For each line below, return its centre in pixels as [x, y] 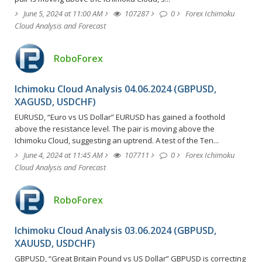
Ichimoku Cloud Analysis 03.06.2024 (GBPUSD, [116, 230]
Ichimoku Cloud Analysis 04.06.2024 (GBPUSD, [116, 89]
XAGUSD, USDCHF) [55, 101]
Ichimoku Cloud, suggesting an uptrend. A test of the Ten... [117, 140]
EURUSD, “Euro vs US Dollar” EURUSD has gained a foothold [120, 117]
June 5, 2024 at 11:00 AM [63, 13]
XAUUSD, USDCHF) [55, 243]
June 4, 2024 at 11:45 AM [63, 155]
